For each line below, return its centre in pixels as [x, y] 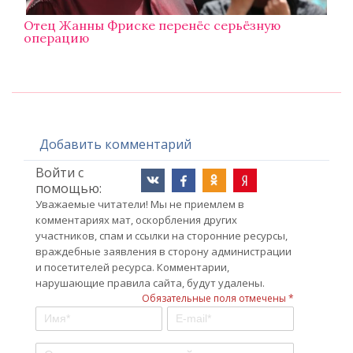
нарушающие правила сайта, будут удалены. [150, 283]
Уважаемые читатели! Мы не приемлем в [140, 204]
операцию [56, 38]
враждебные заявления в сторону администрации [163, 252]
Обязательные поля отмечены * [218, 299]
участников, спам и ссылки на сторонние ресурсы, [162, 236]
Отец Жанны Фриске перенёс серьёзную [152, 26]
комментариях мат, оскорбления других [136, 220]
